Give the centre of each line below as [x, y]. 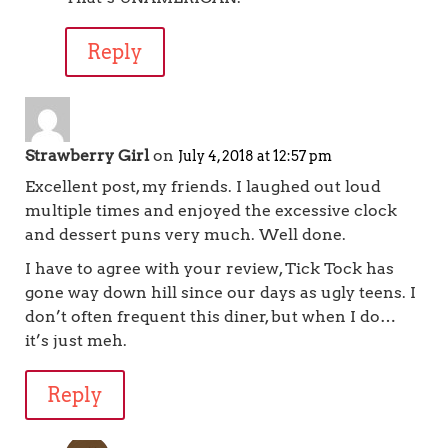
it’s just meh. [76, 340]
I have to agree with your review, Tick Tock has [209, 268]
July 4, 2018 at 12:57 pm [255, 156]
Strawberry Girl [87, 155]
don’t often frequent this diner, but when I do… [210, 316]
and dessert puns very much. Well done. [185, 234]
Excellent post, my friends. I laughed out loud [203, 186]
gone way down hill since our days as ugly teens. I [220, 292]
